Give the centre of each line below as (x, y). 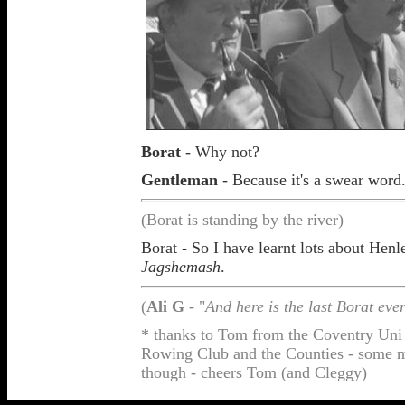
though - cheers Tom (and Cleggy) (256, 372)
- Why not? (220, 152)
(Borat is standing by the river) (242, 220)
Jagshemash (181, 267)
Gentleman (179, 180)
